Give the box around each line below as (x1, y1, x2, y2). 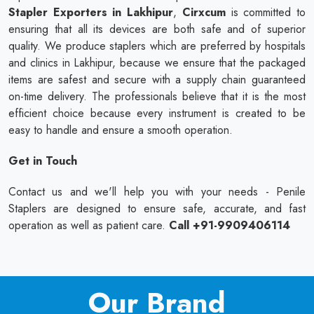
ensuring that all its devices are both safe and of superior (8, 20, 306, 37)
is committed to (225, 4, 306, 20)
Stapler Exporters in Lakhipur (8, 4, 174, 20)
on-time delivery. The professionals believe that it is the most (8, 88, 306, 104)
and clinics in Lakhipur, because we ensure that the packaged (8, 54, 306, 71)
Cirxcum (182, 4, 226, 20)
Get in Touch (8, 152, 77, 169)
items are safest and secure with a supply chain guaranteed (8, 71, 306, 88)
